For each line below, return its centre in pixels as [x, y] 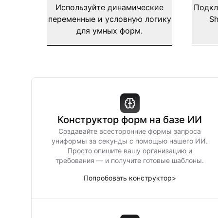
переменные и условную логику [109, 19]
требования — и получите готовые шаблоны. [130, 160]
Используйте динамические [109, 7]
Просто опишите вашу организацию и [130, 151]
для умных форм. [109, 31]
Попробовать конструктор [127, 178]
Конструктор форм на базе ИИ [130, 120]
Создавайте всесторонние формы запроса [130, 131]
